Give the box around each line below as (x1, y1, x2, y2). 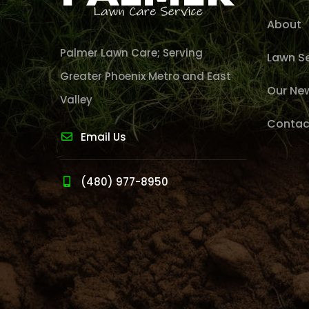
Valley (60, 92, 92, 107)
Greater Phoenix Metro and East (60, 69, 231, 83)
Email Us (81, 130, 126, 144)
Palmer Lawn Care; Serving (60, 46, 203, 60)
